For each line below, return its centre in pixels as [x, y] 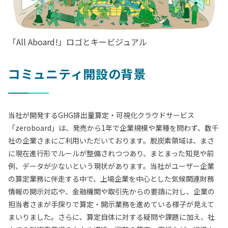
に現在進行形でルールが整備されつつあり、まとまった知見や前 [111, 153]
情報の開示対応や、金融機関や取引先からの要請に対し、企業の [111, 191]
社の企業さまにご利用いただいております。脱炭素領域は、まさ [111, 140]
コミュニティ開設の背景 [77, 73]
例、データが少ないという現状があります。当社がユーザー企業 [111, 166]
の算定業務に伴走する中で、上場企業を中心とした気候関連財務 [111, 178]
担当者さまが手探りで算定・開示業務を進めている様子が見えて [111, 204]
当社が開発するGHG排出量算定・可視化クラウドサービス [101, 115]
